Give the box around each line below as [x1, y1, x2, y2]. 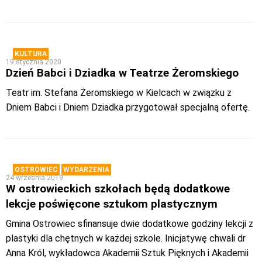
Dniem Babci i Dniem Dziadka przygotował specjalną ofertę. [6, 102, 250, 113]
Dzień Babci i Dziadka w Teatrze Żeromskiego [6, 66, 239, 80]
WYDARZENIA [63, 166, 109, 174]
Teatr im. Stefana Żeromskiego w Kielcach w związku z [6, 87, 232, 98]
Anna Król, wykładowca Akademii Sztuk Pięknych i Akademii [6, 247, 249, 258]
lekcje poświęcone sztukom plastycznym [6, 197, 218, 211]
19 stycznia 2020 [6, 58, 61, 66]
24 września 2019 [6, 174, 63, 182]
